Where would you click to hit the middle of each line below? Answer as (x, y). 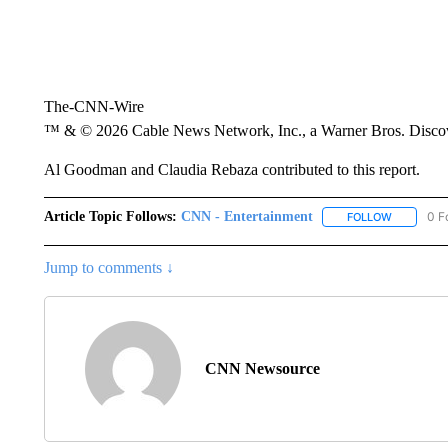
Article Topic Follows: (110, 217)
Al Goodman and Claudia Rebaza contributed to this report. (231, 170)
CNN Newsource (262, 369)
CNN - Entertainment (246, 217)
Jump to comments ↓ (108, 268)
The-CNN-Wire (93, 107)
